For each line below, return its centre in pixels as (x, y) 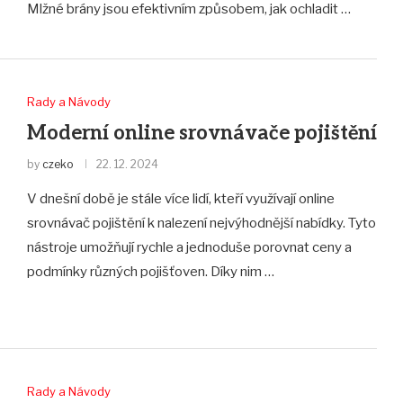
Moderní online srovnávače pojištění (201, 134)
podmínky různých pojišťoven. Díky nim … (150, 272)
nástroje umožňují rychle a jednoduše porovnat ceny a (189, 248)
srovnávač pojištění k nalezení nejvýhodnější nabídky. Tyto (201, 224)
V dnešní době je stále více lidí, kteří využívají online (180, 199)
